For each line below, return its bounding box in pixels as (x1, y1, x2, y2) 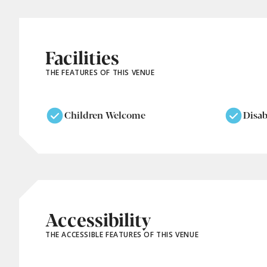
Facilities (45, 44, 119, 70)
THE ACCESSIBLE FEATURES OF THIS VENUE (45, 229, 199, 240)
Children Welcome (64, 108, 145, 122)
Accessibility (45, 206, 151, 232)
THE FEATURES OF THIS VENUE (45, 67, 155, 77)
